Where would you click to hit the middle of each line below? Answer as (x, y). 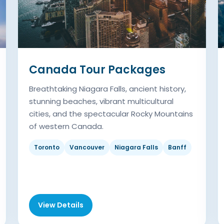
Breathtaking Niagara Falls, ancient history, (107, 89)
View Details (60, 205)
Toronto (46, 147)
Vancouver (87, 147)
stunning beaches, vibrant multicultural (101, 101)
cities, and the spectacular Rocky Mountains (111, 114)
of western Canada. (66, 126)
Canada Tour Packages (97, 70)
